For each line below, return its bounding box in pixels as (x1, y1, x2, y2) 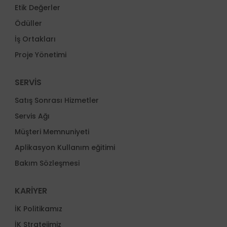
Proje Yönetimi (14, 50, 66, 60)
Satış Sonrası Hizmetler (14, 95, 99, 105)
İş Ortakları (14, 34, 56, 44)
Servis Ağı (14, 111, 50, 121)
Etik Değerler (14, 3, 60, 13)
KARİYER (14, 185, 47, 197)
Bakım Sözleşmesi (14, 158, 80, 168)
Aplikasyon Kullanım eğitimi (14, 142, 115, 153)
